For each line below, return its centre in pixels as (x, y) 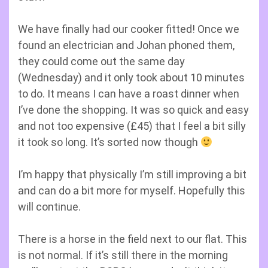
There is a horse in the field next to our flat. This (133, 239)
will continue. (49, 207)
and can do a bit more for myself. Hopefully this (132, 191)
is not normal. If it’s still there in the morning (123, 255)
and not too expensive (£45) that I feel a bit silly (132, 126)
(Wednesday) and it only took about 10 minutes (131, 77)
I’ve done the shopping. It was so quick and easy (133, 110)
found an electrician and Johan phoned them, (126, 45)
